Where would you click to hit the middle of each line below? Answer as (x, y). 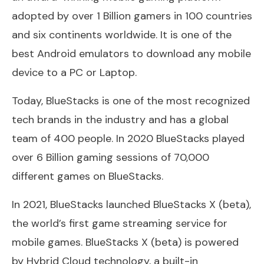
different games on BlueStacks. (88, 176)
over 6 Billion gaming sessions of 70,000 (110, 157)
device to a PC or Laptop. (74, 72)
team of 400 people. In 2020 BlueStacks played (128, 138)
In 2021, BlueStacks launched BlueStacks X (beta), (131, 204)
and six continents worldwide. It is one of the (122, 34)
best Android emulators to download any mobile (131, 53)
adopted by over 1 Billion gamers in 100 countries (132, 16)
